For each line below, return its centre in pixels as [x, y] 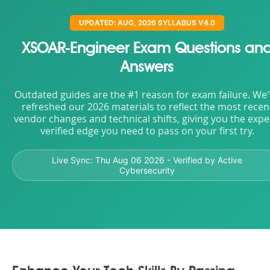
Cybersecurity [147, 170]
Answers [147, 67]
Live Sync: [74, 160]
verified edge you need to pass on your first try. [147, 131]
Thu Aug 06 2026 [130, 160]
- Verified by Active [203, 160]
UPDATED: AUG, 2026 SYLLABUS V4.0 [147, 23]
